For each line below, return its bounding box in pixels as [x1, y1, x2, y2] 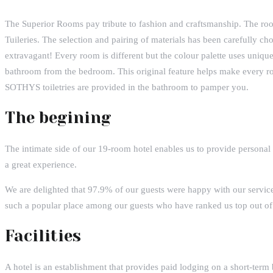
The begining [5, 108, 111, 127]
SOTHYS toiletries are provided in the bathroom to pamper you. [5, 82, 249, 92]
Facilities [5, 226, 81, 245]
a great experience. [5, 159, 77, 169]
